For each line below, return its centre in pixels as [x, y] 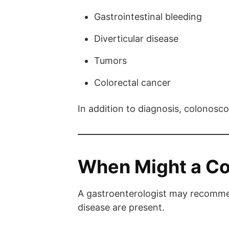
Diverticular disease [136, 38]
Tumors [110, 60]
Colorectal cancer [132, 82]
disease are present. [121, 207]
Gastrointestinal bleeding [148, 16]
